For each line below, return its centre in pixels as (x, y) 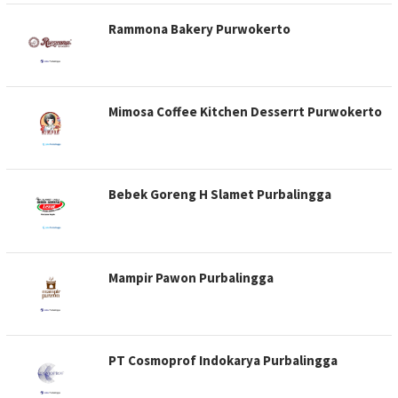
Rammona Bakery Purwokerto (199, 28)
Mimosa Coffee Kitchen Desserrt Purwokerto (245, 111)
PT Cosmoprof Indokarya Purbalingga (223, 360)
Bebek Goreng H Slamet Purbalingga (220, 195)
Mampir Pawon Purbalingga (191, 277)
